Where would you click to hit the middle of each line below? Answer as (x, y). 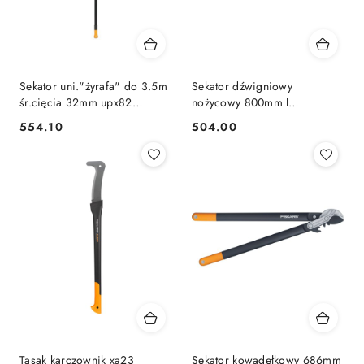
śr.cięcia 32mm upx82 (76, 102)
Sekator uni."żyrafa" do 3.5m (93, 86)
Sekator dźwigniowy (243, 86)
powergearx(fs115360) (76, 118)
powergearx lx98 (234, 118)
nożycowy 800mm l (240, 102)
